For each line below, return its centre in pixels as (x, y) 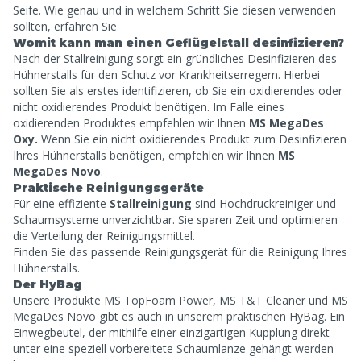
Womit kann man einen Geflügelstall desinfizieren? (178, 43)
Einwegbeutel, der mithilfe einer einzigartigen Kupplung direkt (171, 332)
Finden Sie (41, 252)
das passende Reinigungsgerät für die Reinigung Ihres (208, 252)
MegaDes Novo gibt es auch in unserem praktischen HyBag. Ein (179, 316)
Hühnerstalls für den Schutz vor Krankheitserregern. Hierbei (166, 75)
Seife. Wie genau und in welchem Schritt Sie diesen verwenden (174, 10)
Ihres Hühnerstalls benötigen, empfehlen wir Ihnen (145, 155)
